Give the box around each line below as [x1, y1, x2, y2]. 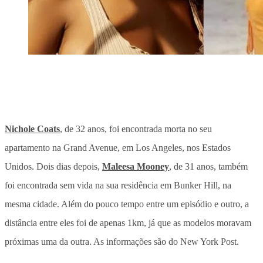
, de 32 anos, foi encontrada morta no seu [60, 123, 212, 134]
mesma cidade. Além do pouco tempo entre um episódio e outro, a [5, 198, 249, 209]
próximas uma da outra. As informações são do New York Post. [5, 236, 239, 247]
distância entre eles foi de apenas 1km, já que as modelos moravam [5, 217, 251, 228]
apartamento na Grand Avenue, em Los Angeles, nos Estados [5, 142, 231, 153]
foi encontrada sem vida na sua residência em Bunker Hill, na [5, 180, 231, 190]
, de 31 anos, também [169, 161, 248, 171]
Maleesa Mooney [102, 161, 169, 171]
